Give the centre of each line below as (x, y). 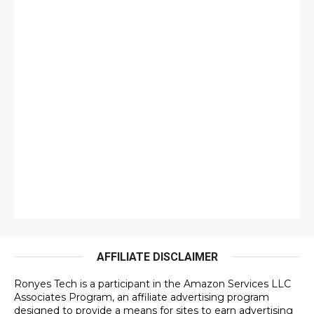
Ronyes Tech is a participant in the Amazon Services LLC (152, 284)
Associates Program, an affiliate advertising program (142, 297)
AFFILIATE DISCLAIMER (157, 257)
